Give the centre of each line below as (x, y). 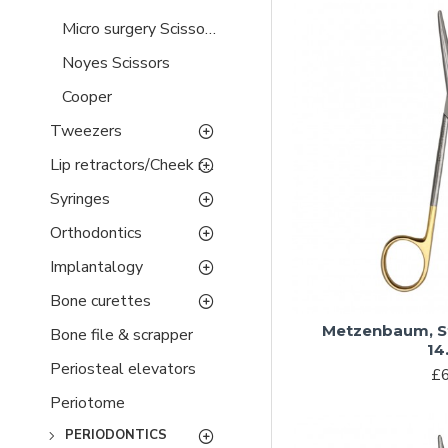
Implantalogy (96, 267)
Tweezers (86, 131)
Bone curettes (100, 301)
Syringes (80, 199)
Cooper (87, 97)
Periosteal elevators (123, 369)
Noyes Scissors (116, 63)
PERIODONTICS (116, 435)
